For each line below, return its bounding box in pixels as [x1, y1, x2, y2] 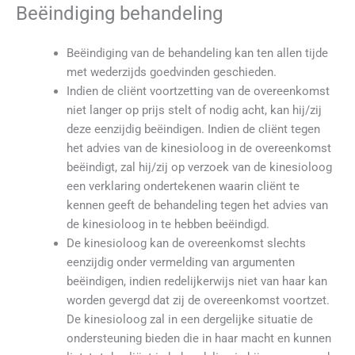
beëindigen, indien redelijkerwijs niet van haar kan [66, 273, 327, 288]
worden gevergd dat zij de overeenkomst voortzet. [66, 292, 330, 307]
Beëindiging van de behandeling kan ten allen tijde [66, 45, 328, 60]
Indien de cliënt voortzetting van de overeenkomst [66, 83, 330, 98]
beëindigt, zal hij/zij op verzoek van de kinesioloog [66, 159, 332, 174]
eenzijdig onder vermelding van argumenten [66, 254, 295, 269]
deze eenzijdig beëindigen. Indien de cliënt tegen [66, 121, 320, 136]
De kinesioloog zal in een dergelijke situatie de [66, 311, 313, 326]
